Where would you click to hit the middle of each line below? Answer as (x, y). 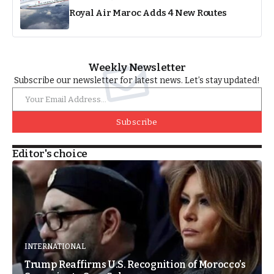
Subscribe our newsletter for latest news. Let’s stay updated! (137, 80)
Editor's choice (50, 154)
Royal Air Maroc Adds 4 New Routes (148, 13)
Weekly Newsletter (137, 67)
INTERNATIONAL (55, 246)
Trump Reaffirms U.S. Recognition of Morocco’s (135, 264)
